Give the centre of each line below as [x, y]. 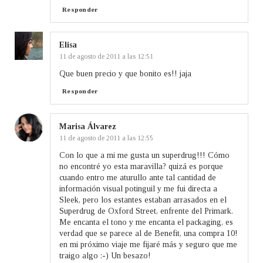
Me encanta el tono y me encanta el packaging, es [146, 222]
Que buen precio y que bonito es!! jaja [125, 73]
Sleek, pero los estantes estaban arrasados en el [143, 200]
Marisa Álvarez [88, 126]
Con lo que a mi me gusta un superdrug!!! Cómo [144, 155]
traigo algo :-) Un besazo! [105, 255]
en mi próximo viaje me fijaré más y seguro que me [148, 244]
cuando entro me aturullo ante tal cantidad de [138, 177]
